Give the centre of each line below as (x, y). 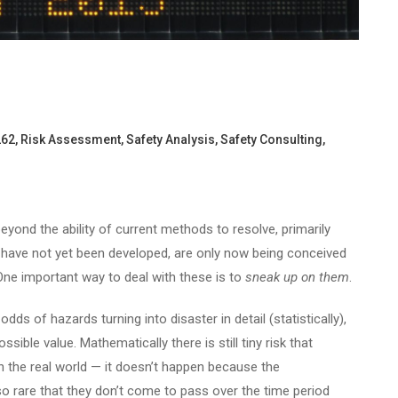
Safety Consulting (271, 139)
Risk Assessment (71, 139)
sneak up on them (297, 277)
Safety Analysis (171, 139)
